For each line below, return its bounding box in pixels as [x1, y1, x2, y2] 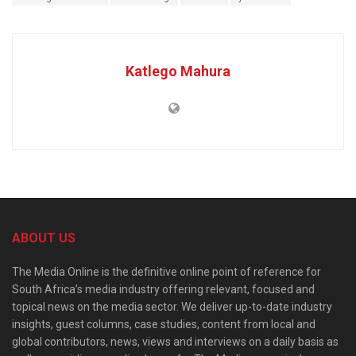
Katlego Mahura [126, 63, 230, 80]
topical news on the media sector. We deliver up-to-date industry [12, 300, 332, 314]
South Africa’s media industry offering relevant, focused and [12, 283, 315, 296]
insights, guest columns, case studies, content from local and [12, 318, 315, 331]
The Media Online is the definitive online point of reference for [12, 265, 321, 279]
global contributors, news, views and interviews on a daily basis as [12, 335, 339, 349]
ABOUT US [12, 230, 75, 246]
